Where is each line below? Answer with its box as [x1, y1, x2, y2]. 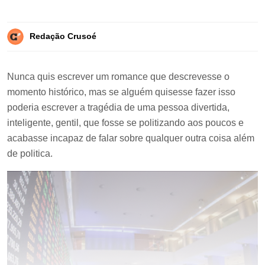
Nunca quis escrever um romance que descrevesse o [7, 72, 230, 82]
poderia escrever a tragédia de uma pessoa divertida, [7, 102, 230, 112]
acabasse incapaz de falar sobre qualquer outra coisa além [7, 133, 254, 143]
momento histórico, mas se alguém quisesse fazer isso [7, 87, 235, 97]
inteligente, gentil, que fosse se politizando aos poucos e [7, 118, 244, 128]
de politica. [7, 148, 53, 159]
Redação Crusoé [30, 31, 96, 41]
